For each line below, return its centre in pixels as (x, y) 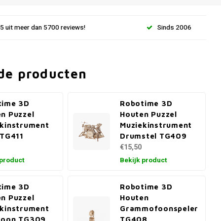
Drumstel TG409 (153, 136)
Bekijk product (144, 160)
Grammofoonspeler (159, 208)
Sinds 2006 (174, 27)
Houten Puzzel (148, 114)
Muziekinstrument (156, 125)
